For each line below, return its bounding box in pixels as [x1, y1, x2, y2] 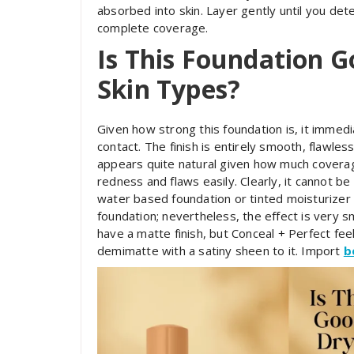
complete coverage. [97, 19, 209, 36]
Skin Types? [97, 71, 241, 106]
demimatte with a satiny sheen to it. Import [97, 242, 344, 258]
